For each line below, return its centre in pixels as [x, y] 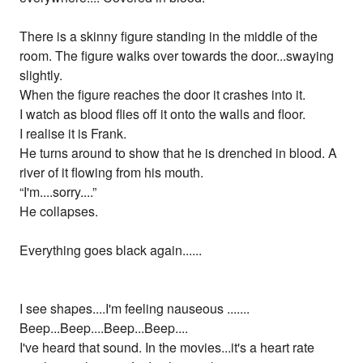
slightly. [41, 75]
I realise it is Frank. [73, 134]
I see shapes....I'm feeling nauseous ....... [135, 309]
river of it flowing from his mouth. [112, 173]
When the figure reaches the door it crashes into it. [163, 95]
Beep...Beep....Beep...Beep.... [104, 328]
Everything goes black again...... [111, 250]
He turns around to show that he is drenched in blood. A [179, 153]
